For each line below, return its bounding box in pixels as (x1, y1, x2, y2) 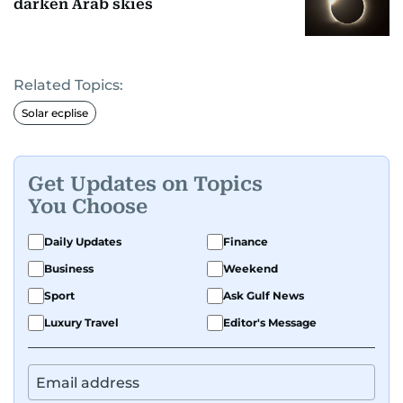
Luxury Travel (44, 316, 119, 330)
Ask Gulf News (223, 289, 304, 303)
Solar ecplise (22, 106, 88, 121)
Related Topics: (13, 76, 123, 94)
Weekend (223, 262, 278, 276)
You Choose (28, 194, 148, 218)
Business (44, 262, 94, 276)
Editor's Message (223, 316, 317, 330)
